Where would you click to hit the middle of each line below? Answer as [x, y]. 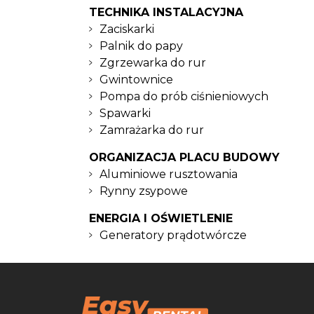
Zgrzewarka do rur [153, 63]
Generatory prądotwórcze [173, 235]
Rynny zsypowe [144, 191]
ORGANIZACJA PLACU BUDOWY [184, 157]
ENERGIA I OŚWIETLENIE [161, 218]
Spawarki [125, 113]
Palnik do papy [141, 46]
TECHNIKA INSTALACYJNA [166, 12]
